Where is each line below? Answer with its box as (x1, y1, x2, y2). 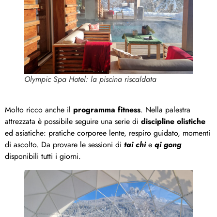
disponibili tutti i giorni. (5, 150, 81, 162)
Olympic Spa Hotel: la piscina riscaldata (24, 73, 156, 85)
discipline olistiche (141, 115, 205, 127)
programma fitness (73, 104, 140, 115)
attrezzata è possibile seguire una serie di (5, 115, 141, 127)
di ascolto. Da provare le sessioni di (5, 139, 124, 150)
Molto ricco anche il (5, 104, 73, 115)
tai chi (124, 139, 146, 150)
